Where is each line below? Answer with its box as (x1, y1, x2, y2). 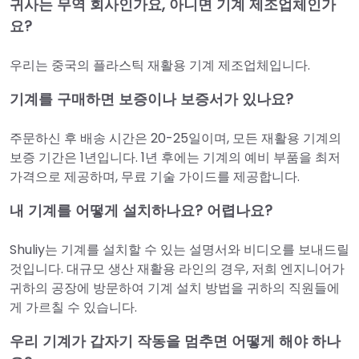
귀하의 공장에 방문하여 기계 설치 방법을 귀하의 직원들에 (10, 278, 340, 297)
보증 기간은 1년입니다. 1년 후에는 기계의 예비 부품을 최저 (10, 147, 341, 167)
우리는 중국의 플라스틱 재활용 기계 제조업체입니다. (10, 55, 310, 75)
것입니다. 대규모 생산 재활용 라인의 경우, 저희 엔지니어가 (10, 259, 345, 278)
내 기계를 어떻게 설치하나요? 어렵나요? (10, 200, 272, 220)
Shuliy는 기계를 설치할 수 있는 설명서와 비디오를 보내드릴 (10, 240, 349, 259)
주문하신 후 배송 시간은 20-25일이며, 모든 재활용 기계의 (10, 128, 341, 147)
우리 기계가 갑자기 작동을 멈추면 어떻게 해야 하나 (10, 330, 341, 351)
